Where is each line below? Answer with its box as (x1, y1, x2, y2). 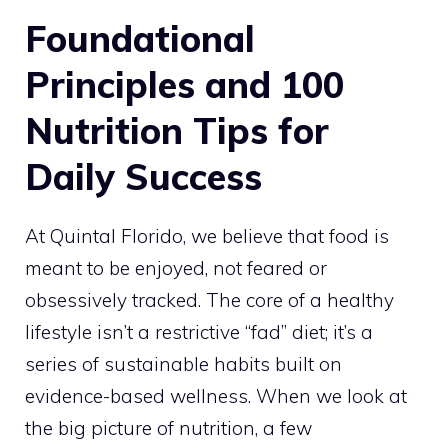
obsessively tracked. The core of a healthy (25, 287, 394, 312)
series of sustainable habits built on (25, 351, 342, 376)
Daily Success (25, 153, 262, 199)
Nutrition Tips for (25, 107, 329, 153)
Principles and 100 (25, 61, 344, 107)
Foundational (25, 15, 255, 61)
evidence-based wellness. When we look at (25, 383, 407, 408)
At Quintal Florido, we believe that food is (25, 223, 389, 248)
